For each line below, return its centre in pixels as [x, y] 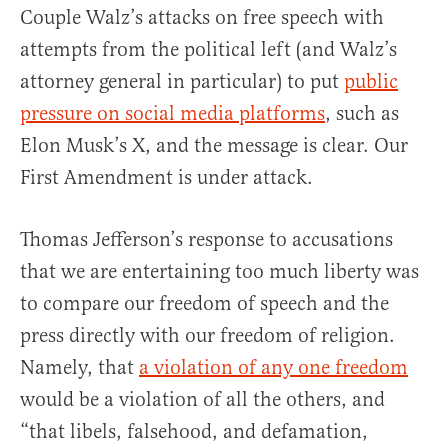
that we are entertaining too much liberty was [219, 272]
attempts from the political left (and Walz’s [208, 50]
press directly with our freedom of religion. [207, 336]
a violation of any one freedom [273, 368]
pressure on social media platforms [172, 114]
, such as [362, 114]
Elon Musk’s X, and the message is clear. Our [214, 146]
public [371, 82]
